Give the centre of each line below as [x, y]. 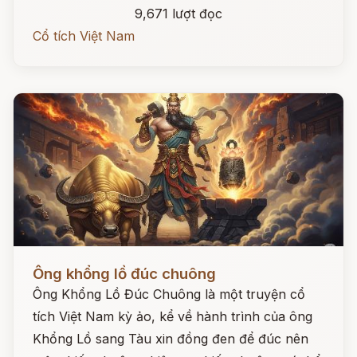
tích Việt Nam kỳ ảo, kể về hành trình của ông [173, 316]
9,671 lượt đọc [178, 14]
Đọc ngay [43, 261]
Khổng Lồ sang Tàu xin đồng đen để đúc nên [171, 339]
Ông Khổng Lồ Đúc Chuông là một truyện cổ [169, 294]
